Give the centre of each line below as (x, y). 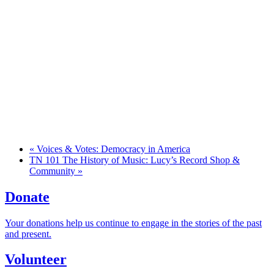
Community (54, 171)
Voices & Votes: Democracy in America (112, 149)
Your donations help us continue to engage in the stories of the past (133, 223)
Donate (27, 197)
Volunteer (36, 260)
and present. (28, 234)
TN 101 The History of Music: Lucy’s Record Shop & (135, 160)
